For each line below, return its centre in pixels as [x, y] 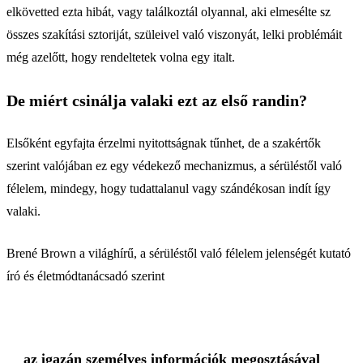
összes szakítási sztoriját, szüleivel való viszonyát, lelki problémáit [174, 34]
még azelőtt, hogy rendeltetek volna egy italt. [121, 57]
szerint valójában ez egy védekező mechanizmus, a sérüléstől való [174, 166]
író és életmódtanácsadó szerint [85, 276]
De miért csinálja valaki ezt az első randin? [157, 100]
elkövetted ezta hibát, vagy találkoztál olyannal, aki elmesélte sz [169, 12]
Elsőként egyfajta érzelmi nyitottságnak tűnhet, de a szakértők [164, 143]
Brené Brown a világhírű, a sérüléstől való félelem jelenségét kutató [179, 253]
